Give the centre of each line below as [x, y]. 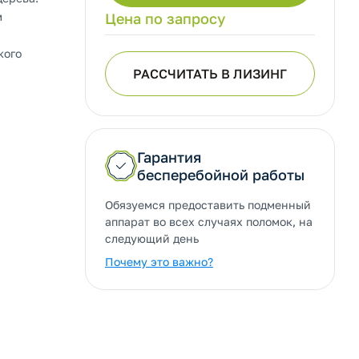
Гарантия [169, 157]
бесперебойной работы [221, 175]
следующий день [152, 238]
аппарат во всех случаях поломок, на [209, 222]
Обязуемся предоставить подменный [208, 205]
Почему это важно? [159, 262]
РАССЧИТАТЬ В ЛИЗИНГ [210, 74]
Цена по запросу [165, 18]
